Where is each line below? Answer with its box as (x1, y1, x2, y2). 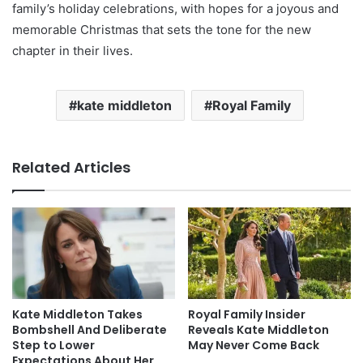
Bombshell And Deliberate (12, 322, 167, 339)
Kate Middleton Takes (12, 306, 143, 323)
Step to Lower (12, 337, 95, 354)
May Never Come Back (188, 337, 319, 354)
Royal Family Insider (188, 306, 305, 323)
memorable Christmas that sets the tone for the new (12, 21, 311, 37)
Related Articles (12, 156, 130, 177)
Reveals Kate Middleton (188, 322, 329, 339)
